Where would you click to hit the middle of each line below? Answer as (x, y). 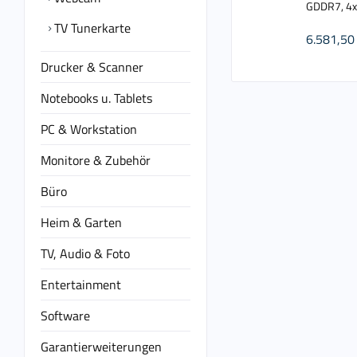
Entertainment (81, 284)
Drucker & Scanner (92, 67)
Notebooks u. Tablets (96, 98)
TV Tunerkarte (91, 28)
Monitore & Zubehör (96, 160)
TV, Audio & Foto (85, 253)
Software (65, 316)
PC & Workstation (89, 129)
